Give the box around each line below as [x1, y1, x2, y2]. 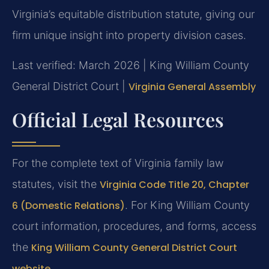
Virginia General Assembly [128, 79, 256, 94]
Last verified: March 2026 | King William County [12, 58, 249, 71]
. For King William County [125, 199, 250, 212]
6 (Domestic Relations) [12, 199, 125, 213]
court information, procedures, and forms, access [12, 220, 256, 233]
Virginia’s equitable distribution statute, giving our [12, 8, 255, 21]
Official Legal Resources [12, 106, 224, 133]
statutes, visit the [12, 178, 100, 191]
